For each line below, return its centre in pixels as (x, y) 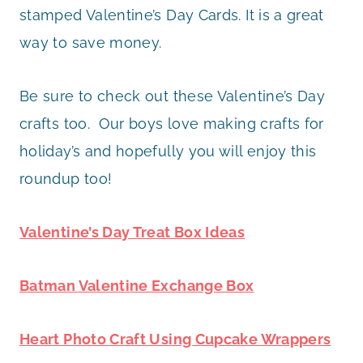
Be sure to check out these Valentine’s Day (173, 96)
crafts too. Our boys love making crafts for (172, 123)
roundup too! (66, 178)
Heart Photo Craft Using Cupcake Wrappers (175, 339)
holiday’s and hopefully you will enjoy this (168, 151)
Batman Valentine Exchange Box (137, 285)
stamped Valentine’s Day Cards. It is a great (172, 15)
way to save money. (91, 42)
